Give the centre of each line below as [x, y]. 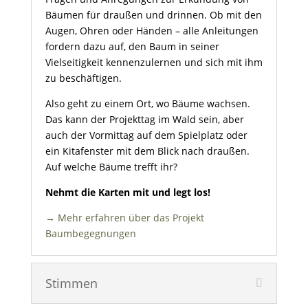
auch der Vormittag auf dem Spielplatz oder [146, 135]
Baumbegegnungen [90, 233]
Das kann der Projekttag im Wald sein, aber [144, 119]
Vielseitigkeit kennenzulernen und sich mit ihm [154, 62]
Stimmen [71, 283]
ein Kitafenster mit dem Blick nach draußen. [147, 151]
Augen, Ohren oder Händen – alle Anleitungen [152, 31]
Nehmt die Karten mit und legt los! [128, 192]
